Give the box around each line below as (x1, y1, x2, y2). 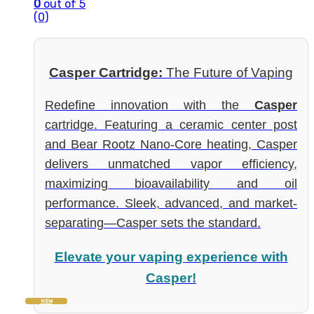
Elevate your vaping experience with (54, 249, 288, 264)
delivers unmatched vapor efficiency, (45, 157, 297, 172)
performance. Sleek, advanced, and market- (45, 196, 297, 211)
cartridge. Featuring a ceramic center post (45, 118, 297, 132)
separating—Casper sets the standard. (45, 216, 261, 231)
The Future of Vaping (163, 64, 293, 80)
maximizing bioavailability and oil (45, 177, 297, 191)
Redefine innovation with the (45, 98, 254, 113)
